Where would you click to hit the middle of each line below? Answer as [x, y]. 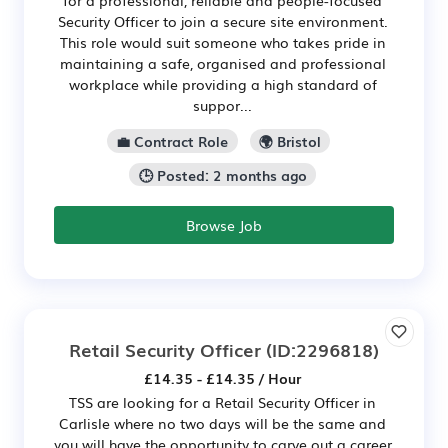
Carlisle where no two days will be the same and [222, 423]
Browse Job [224, 225]
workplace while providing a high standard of [222, 83]
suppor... [222, 104]
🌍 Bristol [289, 140]
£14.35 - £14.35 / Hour [222, 378]
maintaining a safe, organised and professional [222, 62]
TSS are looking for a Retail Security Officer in [222, 402]
